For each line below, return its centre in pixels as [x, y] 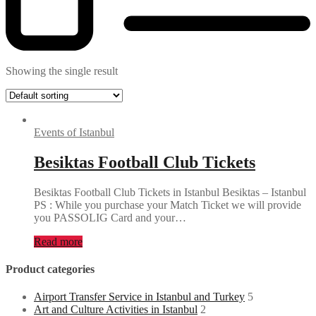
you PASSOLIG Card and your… [110, 217]
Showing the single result [62, 71]
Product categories [50, 269]
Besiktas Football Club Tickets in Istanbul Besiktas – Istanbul [170, 192]
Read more [58, 241]
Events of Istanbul [74, 132]
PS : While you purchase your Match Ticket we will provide [168, 205]
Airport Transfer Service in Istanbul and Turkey [139, 297]
